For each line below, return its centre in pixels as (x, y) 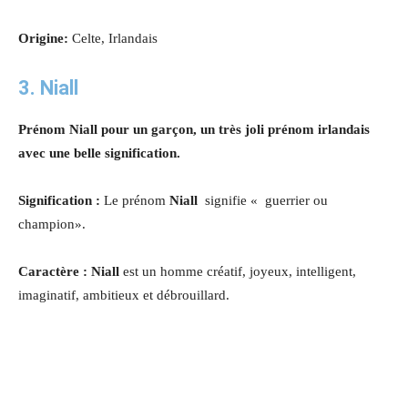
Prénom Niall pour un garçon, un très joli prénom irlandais (194, 129)
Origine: (43, 38)
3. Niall (48, 87)
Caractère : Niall (71, 271)
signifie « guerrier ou (266, 200)
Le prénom (137, 200)
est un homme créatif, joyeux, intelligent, (240, 271)
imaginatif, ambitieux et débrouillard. (124, 295)
